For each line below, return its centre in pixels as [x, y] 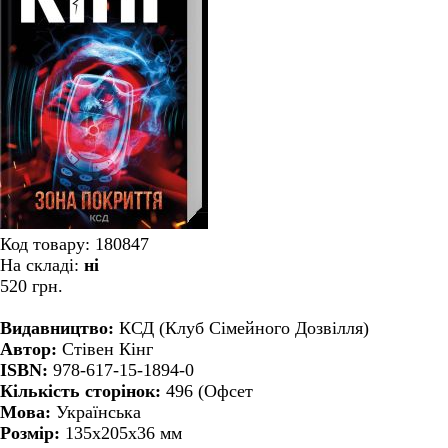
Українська [98, 411]
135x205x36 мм [123, 432]
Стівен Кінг [107, 348]
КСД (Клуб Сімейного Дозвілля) [244, 327]
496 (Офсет [209, 390]
